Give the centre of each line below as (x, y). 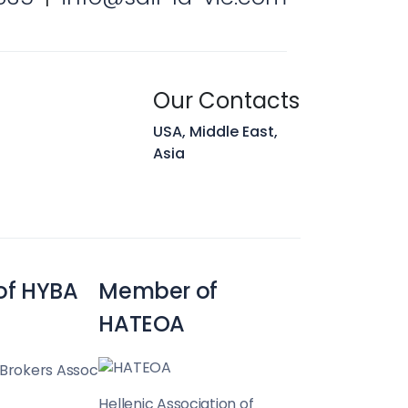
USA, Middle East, (215, 132)
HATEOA (142, 324)
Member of (158, 291)
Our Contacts (226, 101)
